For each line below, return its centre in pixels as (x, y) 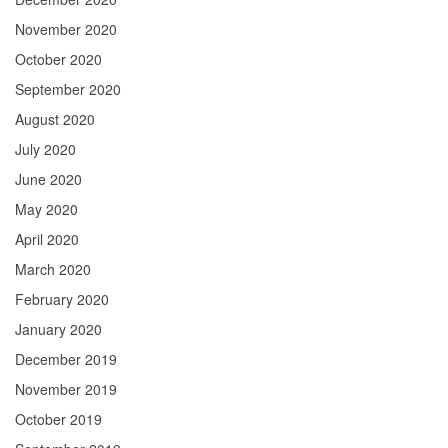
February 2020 (62, 299)
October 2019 (58, 419)
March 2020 (53, 269)
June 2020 (48, 179)
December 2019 (66, 359)
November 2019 (66, 389)
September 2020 (68, 89)
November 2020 (66, 29)
